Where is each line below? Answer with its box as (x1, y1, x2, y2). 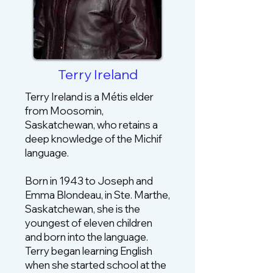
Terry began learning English (25, 244, 152, 257)
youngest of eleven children (25, 216, 152, 229)
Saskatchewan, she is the (25, 202, 140, 215)
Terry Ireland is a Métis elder (25, 90, 154, 103)
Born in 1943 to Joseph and (25, 174, 153, 187)
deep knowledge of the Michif (25, 132, 162, 145)
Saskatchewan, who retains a (25, 118, 158, 131)
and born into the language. (25, 230, 148, 243)
